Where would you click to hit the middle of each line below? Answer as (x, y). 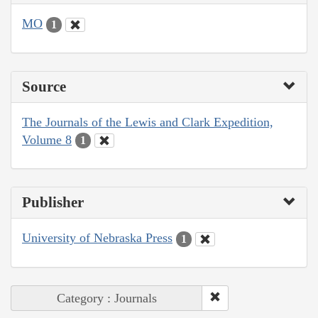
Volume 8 (47, 139)
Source (44, 86)
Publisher (53, 203)
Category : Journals (107, 298)
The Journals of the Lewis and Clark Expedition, (148, 122)
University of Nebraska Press (97, 238)
